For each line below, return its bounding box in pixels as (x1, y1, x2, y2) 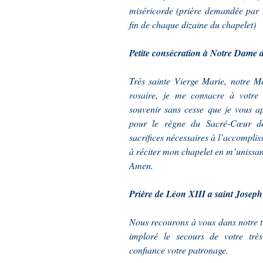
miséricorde (129, 4, 177, 16)
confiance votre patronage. (129, 243, 228, 256)
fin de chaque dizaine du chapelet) (129, 18, 256, 31)
